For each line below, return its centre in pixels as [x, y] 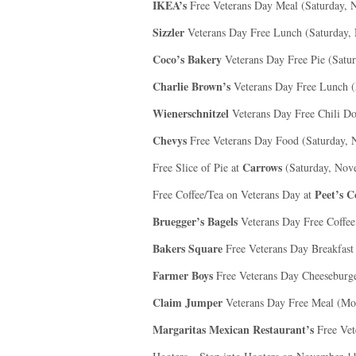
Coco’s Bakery [187, 59]
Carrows [262, 167]
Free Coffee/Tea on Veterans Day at [234, 194]
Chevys [170, 140]
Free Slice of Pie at [197, 167]
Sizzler [168, 32]
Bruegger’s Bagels [195, 221]
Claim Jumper [188, 302]
